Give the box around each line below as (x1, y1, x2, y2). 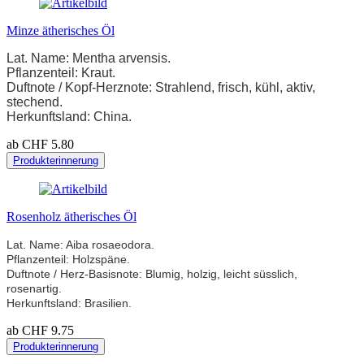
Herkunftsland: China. (6, 110, 132, 124)
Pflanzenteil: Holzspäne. (6, 253, 130, 266)
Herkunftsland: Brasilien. (6, 297, 132, 310)
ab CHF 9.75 (6, 323, 74, 338)
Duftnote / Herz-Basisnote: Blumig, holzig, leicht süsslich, (6, 267, 297, 281)
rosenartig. (6, 282, 65, 296)
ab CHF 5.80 (6, 137, 74, 152)
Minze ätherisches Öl (6, 24, 115, 38)
